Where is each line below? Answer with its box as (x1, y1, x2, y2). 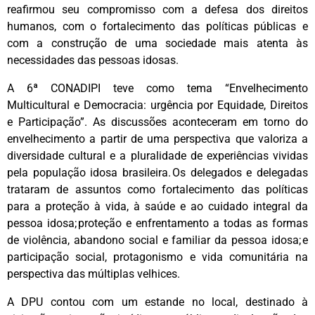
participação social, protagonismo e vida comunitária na (7, 250, 308, 264)
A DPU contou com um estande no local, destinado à (7, 295, 308, 309)
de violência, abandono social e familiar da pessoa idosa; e (7, 233, 308, 247)
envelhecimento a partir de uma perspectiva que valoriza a (7, 131, 308, 146)
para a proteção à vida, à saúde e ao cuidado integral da (7, 199, 308, 213)
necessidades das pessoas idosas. (7, 53, 179, 67)
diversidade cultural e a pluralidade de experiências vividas (7, 148, 308, 162)
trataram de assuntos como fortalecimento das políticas (7, 182, 308, 196)
